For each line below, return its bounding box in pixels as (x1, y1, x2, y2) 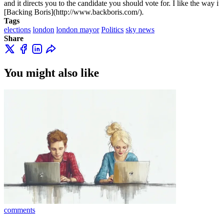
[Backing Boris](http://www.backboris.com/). (4, 7, 144, 16)
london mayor (56, 25, 99, 34)
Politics (101, 25, 124, 34)
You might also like (4, 66, 99, 79)
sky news (126, 25, 154, 34)
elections (4, 25, 31, 34)
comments (4, 206, 35, 215)
